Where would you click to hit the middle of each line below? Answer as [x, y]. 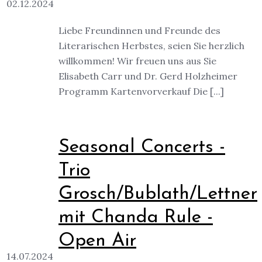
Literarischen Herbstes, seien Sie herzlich [151, 45]
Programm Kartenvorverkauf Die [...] [141, 91]
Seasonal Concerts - [142, 147]
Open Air [97, 241]
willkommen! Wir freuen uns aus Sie [137, 61]
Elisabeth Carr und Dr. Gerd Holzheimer [148, 76]
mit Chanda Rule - [136, 217]
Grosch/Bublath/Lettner [158, 194]
